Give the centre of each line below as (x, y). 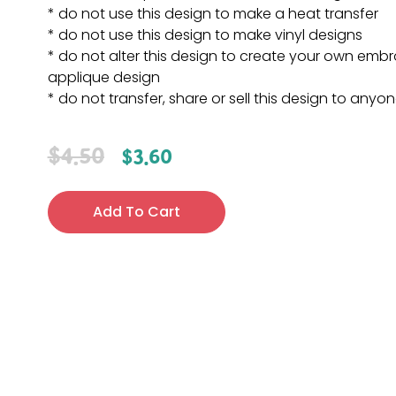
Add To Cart (136, 212)
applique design (103, 77)
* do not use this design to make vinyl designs (205, 34)
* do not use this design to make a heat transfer (213, 13)
